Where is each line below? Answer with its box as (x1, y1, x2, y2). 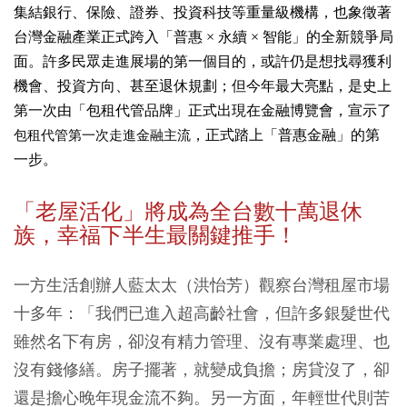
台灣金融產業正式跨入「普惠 (14, 28, 203, 45)
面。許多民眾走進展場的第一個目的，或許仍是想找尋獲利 (14, 53, 392, 69)
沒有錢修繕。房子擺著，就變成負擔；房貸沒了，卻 (14, 358, 390, 380)
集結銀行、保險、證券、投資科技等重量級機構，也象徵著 (14, 4, 392, 20)
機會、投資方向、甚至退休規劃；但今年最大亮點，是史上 (14, 77, 392, 94)
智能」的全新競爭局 (263, 28, 393, 45)
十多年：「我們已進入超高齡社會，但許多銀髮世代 (14, 302, 390, 323)
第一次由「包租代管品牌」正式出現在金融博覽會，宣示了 (14, 102, 392, 118)
